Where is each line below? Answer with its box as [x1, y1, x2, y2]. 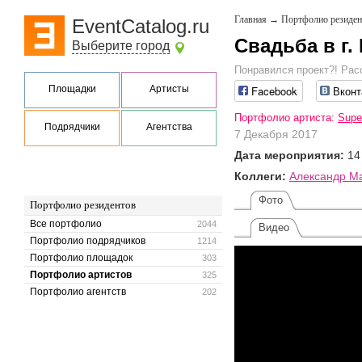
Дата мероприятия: [234, 149, 344, 162]
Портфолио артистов [30, 269, 132, 280]
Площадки [48, 83, 96, 95]
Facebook [251, 83, 297, 99]
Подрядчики [44, 121, 100, 133]
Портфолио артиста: [234, 112, 338, 124]
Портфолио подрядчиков [30, 235, 145, 246]
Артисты [149, 83, 189, 95]
